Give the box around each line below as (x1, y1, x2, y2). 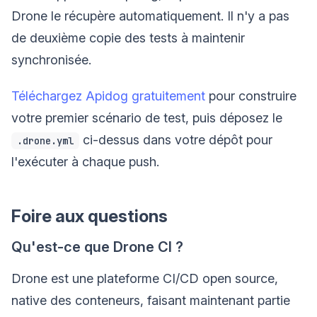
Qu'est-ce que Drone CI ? (11, 238, 183, 255)
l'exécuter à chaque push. (11, 154, 159, 169)
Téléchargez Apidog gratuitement (11, 88, 205, 103)
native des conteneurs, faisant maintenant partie (11, 292, 290, 308)
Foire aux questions (11, 205, 168, 226)
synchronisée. (11, 52, 91, 67)
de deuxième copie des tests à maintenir (11, 30, 245, 45)
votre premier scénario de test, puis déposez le (11, 110, 282, 125)
